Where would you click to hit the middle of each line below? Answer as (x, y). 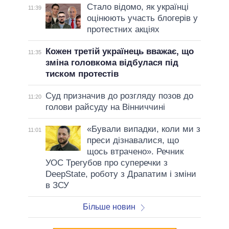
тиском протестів (82, 74)
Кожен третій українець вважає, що (119, 51)
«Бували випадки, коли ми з (143, 129)
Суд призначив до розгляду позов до (119, 96)
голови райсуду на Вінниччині (105, 107)
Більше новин (109, 207)
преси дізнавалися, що (133, 140)
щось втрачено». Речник (135, 151)
